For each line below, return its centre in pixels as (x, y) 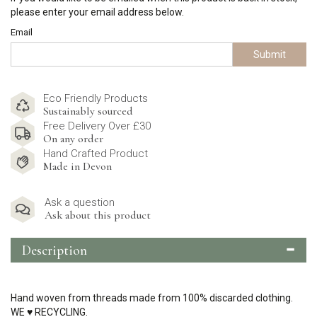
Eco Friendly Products (96, 98)
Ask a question (80, 202)
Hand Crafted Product (96, 154)
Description (54, 250)
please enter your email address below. (97, 12)
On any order (73, 139)
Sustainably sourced (88, 111)
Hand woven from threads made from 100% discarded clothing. (152, 298)
